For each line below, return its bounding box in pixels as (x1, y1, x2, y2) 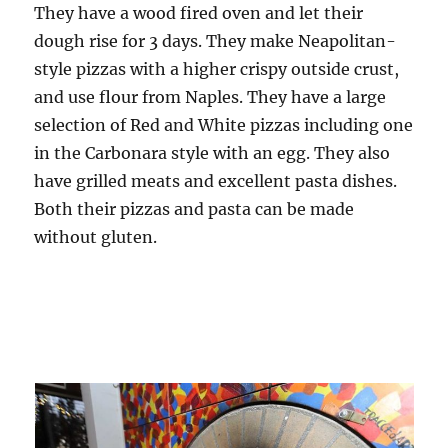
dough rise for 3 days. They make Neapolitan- (34, 30, 397, 51)
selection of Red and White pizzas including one (34, 114, 414, 135)
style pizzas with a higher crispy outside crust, (34, 58, 400, 79)
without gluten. (34, 226, 158, 247)
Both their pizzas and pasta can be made (34, 198, 355, 219)
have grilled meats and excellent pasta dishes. (34, 170, 398, 191)
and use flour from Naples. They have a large (34, 86, 387, 107)
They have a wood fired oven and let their (34, 2, 364, 23)
